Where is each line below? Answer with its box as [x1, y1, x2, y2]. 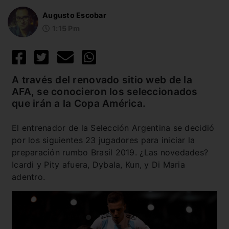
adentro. [12, 171, 45, 182]
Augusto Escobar [42, 11, 106, 20]
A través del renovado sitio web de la [12, 73, 192, 86]
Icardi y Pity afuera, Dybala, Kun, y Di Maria [12, 159, 185, 170]
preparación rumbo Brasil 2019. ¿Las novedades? [12, 147, 209, 157]
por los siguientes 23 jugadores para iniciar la [12, 134, 195, 145]
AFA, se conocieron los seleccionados [12, 85, 198, 98]
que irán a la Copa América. [12, 97, 146, 109]
